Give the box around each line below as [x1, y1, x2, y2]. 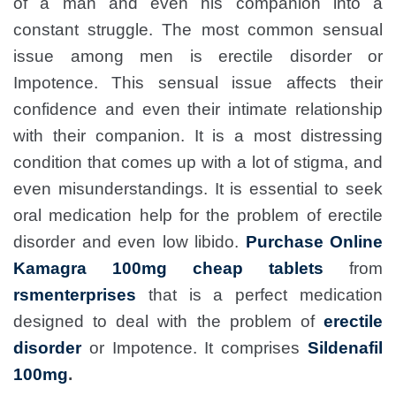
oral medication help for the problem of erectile [13, 206, 383, 225]
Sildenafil [308, 339, 383, 357]
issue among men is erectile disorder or [13, 47, 383, 65]
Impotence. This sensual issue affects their [13, 73, 383, 92]
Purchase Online [245, 232, 383, 251]
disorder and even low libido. [13, 232, 246, 251]
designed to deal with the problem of [13, 312, 324, 331]
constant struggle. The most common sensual [13, 20, 383, 39]
